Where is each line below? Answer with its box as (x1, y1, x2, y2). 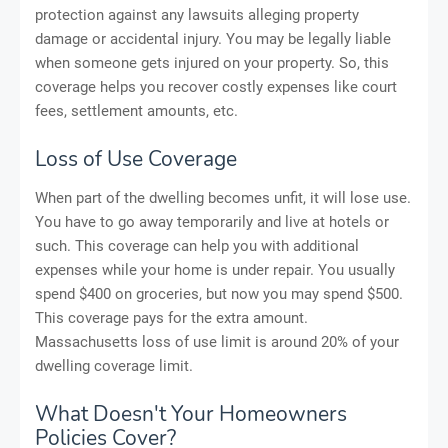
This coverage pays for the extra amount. (35, 308, 308, 327)
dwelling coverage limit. (35, 356, 193, 375)
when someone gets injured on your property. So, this (35, 53, 389, 72)
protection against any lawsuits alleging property (35, 5, 359, 24)
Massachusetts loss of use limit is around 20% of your (35, 332, 399, 351)
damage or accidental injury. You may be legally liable (35, 29, 391, 48)
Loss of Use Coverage (35, 144, 237, 173)
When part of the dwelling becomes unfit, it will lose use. (35, 188, 411, 207)
